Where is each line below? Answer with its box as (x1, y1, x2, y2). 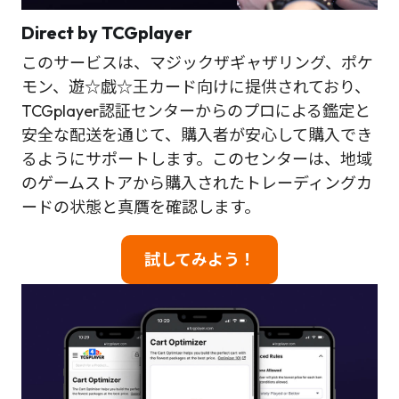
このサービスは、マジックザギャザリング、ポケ (21, 53, 373, 74)
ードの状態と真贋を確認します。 (21, 197, 260, 218)
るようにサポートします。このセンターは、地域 (21, 149, 372, 170)
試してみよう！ (143, 249, 256, 271)
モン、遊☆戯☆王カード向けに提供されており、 (21, 77, 370, 98)
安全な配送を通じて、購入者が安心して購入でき (21, 125, 372, 146)
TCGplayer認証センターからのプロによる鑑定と (21, 101, 370, 122)
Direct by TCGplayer (21, 21, 192, 45)
